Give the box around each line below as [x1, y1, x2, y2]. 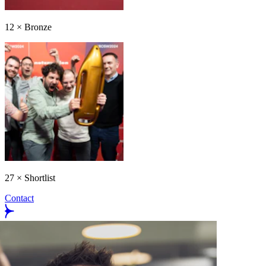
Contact [5, 192, 34, 203]
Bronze [24, 21, 52, 32]
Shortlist [24, 172, 55, 183]
